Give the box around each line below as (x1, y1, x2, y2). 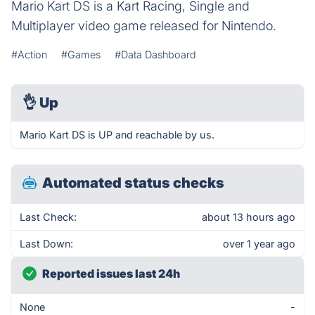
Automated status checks (42, 174, 224, 191)
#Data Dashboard (115, 49, 196, 60)
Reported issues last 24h (42, 266, 180, 281)
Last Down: (20, 238, 73, 250)
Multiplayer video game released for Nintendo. (11, 18, 276, 33)
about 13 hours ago (202, 211, 295, 223)
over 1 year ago (223, 238, 295, 250)
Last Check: (20, 211, 77, 223)
